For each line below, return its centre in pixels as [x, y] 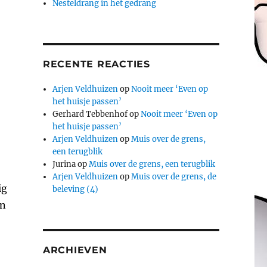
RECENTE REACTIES [96, 64]
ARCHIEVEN [75, 250]
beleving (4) [76, 189]
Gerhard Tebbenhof [90, 114]
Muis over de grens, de [174, 176]
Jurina [64, 164]
